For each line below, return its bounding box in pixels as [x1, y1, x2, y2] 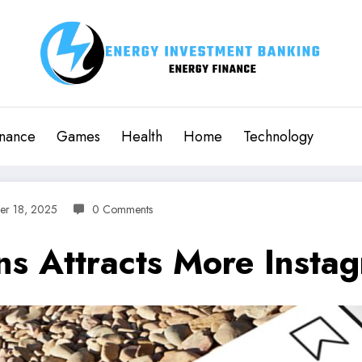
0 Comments [92, 200, 153, 217]
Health [121, 125, 162, 147]
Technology [243, 125, 314, 147]
